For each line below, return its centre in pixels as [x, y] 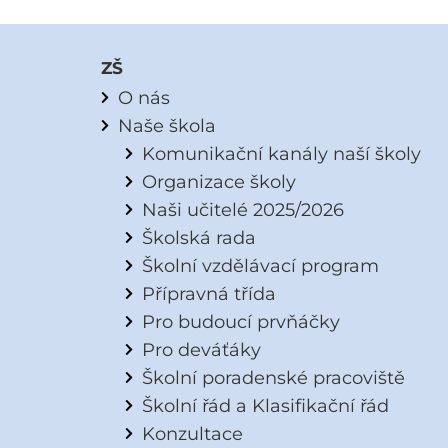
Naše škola [166, 126]
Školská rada [198, 238]
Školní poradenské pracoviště [273, 378]
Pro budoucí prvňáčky [240, 322]
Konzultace [192, 434]
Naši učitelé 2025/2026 [242, 210]
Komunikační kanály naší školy [281, 154]
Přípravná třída [208, 294]
